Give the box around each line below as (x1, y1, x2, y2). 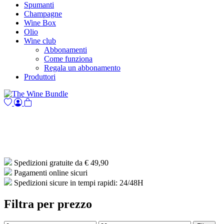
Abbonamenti (44, 45, 87, 54)
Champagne (24, 9, 62, 18)
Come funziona (44, 54, 92, 63)
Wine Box (24, 18, 56, 27)
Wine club (24, 36, 56, 45)
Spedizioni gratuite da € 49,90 (14, 158, 108, 167)
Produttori (24, 72, 55, 81)
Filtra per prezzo (4, 197, 92, 211)
